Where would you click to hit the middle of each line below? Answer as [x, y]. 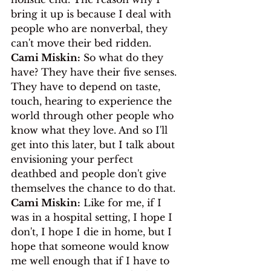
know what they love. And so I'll [91, 130]
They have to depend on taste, [87, 86]
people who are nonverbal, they [91, 28]
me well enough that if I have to [92, 260]
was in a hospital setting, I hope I [93, 217]
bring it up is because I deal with [93, 14]
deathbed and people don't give [90, 173]
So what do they [123, 57]
